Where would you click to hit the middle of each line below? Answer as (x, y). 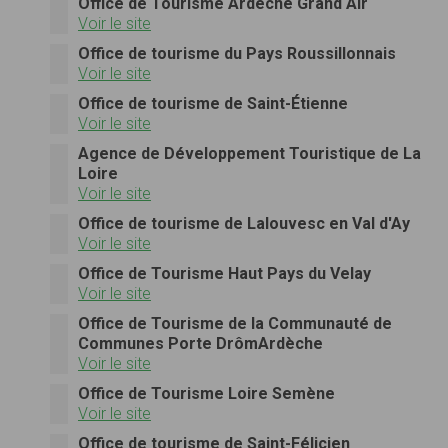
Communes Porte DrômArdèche (200, 343)
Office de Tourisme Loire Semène (206, 393)
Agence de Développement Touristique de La (249, 153)
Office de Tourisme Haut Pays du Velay (224, 273)
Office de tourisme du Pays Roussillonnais (237, 53)
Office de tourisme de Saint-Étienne (213, 103)
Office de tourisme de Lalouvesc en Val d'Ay (244, 223)
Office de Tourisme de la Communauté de (235, 323)
